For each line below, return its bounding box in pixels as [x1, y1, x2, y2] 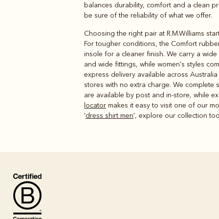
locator [84, 101, 106, 109]
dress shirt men [86, 111, 133, 120]
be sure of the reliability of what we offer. [84, 11, 212, 20]
